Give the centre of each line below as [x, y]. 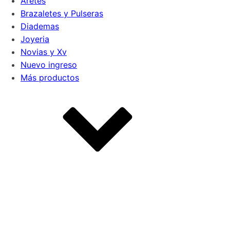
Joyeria [35, 39]
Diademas [40, 26]
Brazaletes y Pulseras [62, 13]
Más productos [50, 78]
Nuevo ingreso [49, 65]
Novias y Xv [44, 52]
